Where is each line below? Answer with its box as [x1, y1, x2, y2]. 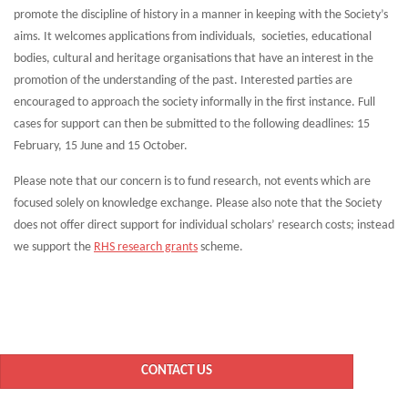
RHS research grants [94, 240, 198, 255]
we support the [14, 240, 94, 255]
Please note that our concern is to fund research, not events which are [14, 175, 371, 189]
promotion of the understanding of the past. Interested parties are [14, 74, 352, 88]
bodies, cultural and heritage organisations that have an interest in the [14, 52, 373, 66]
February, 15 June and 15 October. [14, 139, 188, 154]
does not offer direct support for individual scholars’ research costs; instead [14, 219, 394, 233]
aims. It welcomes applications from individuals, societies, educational [14, 30, 372, 45]
